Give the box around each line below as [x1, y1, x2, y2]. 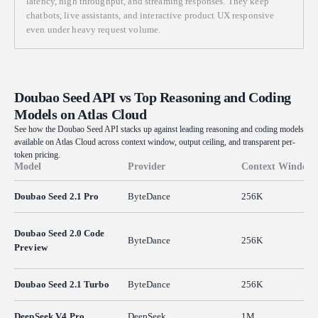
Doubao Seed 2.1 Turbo [14, 279, 109, 290]
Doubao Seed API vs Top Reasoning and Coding [14, 89, 291, 106]
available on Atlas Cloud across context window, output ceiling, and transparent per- [14, 137, 295, 148]
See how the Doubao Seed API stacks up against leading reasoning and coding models [14, 124, 304, 135]
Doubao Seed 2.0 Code [14, 228, 105, 239]
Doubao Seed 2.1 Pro [14, 191, 99, 202]
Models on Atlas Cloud [14, 106, 147, 123]
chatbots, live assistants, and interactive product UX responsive [26, 10, 275, 21]
